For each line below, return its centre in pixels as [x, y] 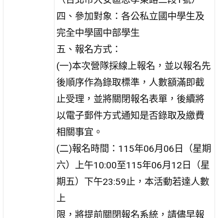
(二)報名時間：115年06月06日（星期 [134, 148]
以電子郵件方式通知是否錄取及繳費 [131, 115]
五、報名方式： [89, 49]
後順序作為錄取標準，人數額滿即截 [131, 82]
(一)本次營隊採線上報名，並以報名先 [134, 66]
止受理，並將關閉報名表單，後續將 [131, 99]
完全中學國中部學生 [98, 33]
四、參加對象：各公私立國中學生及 [131, 16]
